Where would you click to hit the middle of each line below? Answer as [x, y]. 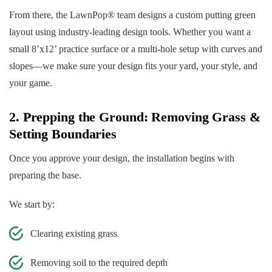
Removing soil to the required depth [99, 263]
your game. [31, 83]
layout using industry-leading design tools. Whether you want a [130, 32]
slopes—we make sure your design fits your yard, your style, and [133, 66]
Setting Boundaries [63, 134]
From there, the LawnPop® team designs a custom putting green [132, 15]
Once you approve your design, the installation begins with [122, 158]
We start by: [32, 205]
